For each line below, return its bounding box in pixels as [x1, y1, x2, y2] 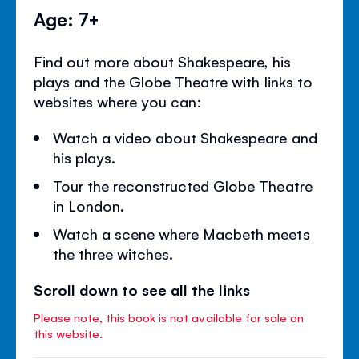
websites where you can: [34, 91, 203, 111]
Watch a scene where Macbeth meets [53, 223, 310, 243]
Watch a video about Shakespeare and [53, 127, 317, 147]
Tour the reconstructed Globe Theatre [53, 175, 313, 195]
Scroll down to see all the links [34, 279, 251, 299]
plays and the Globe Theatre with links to [34, 71, 313, 91]
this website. [34, 325, 103, 341]
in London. [53, 195, 125, 215]
